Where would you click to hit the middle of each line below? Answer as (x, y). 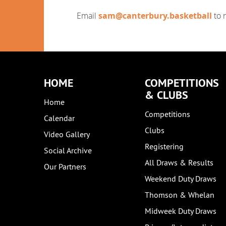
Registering (164, 146)
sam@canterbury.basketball (155, 16)
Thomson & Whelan (180, 195)
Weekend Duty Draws (181, 179)
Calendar (59, 118)
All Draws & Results (179, 162)
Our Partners (65, 166)
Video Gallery (67, 134)
